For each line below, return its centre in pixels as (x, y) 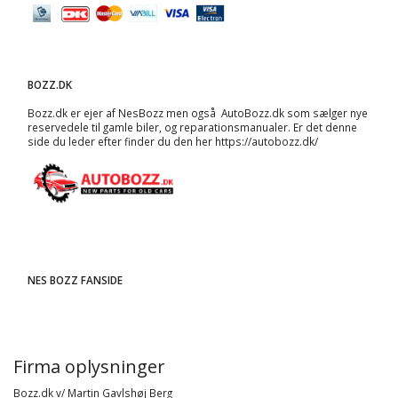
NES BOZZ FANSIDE (75, 280)
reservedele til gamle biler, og (103, 127)
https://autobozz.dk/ (267, 142)
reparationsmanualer (234, 127)
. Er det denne (322, 127)
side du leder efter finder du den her (121, 142)
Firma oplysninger (89, 367)
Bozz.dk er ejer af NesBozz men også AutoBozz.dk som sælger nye (198, 113)
